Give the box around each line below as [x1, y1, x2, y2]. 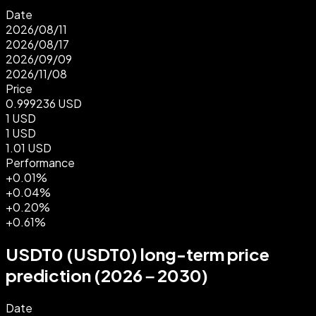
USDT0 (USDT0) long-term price [6, 243, 269, 265]
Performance [6, 154, 75, 170]
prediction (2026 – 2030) [6, 264, 208, 286]
